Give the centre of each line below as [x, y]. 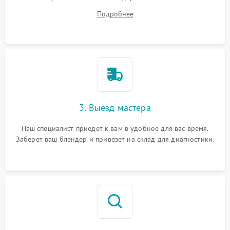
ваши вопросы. [115, 7]
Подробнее [115, 14]
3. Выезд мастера [115, 107]
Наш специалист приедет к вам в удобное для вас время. [115, 128]
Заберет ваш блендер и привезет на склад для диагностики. [115, 139]
